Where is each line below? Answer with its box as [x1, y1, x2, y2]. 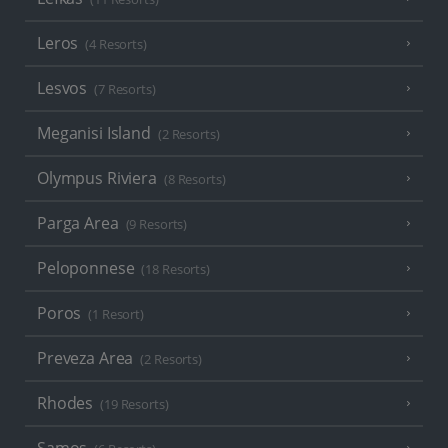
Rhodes [37, 392, 94, 415]
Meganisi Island [37, 122, 151, 145]
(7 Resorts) [94, 81, 156, 99]
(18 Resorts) [141, 261, 210, 279]
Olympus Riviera [37, 167, 157, 190]
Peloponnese [37, 257, 135, 280]
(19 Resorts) [100, 396, 169, 414]
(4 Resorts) [85, 36, 147, 54]
